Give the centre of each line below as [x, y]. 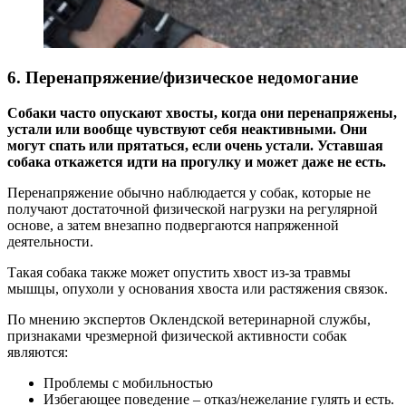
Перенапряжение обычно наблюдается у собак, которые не [189, 192]
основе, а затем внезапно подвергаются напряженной [173, 225]
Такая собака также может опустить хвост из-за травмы [179, 272]
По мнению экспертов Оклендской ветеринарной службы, [189, 319]
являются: [38, 352]
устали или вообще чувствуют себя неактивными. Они [187, 129]
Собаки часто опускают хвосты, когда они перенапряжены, [202, 112]
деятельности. [50, 241]
